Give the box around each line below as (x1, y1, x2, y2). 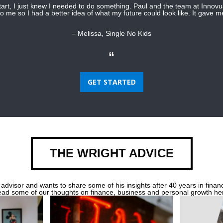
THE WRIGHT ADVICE (49, 146, 174, 160)
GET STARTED (87, 77, 136, 87)
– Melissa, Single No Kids (72, 29, 151, 38)
